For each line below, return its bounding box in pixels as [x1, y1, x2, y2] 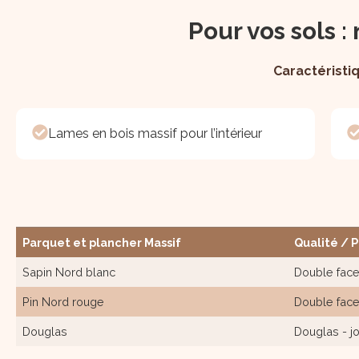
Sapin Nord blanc [22, 265, 115, 280]
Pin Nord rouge [22, 295, 104, 309]
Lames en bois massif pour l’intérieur [48, 126, 262, 142]
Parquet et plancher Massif [22, 236, 181, 250]
